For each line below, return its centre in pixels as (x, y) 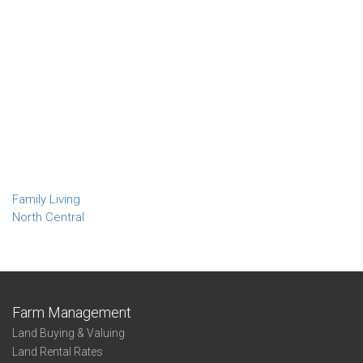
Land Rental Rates (58, 352)
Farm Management (72, 312)
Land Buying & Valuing (68, 333)
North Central (48, 217)
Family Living (46, 199)
